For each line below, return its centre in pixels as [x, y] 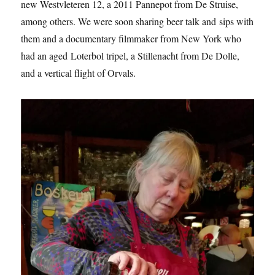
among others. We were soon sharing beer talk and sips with [137, 21]
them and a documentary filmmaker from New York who [131, 39]
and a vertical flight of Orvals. [79, 73]
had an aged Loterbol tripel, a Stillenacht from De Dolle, [130, 56]
